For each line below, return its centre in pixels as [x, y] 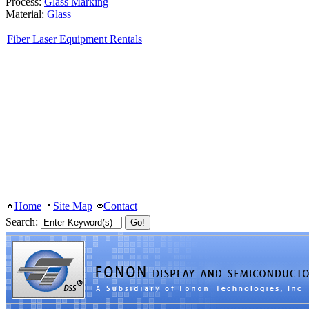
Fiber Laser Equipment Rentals [74, 39]
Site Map [73, 206]
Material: [26, 14]
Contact [120, 206]
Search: [23, 222]
